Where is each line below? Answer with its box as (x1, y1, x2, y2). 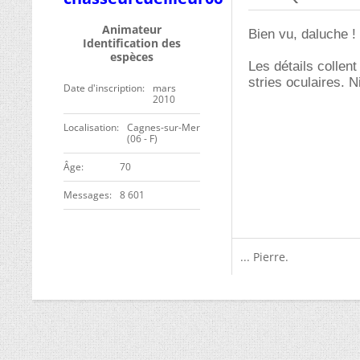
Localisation (63, 121, 117, 134)
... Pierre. (240, 249, 288, 264)
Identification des (83, 35, 181, 51)
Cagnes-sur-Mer (127, 121, 200, 134)
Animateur (102, 22, 162, 37)
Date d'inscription (63, 81, 142, 95)
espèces (110, 49, 153, 64)
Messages (63, 188, 109, 202)
